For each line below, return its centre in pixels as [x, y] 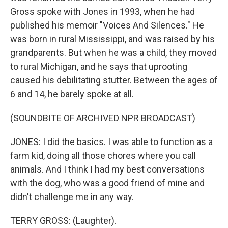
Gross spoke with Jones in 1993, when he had [103, 11]
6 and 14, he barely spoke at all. [72, 94]
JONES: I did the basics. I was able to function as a [111, 142]
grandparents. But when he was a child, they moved [113, 53]
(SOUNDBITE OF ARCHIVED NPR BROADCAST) [103, 118]
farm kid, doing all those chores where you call [103, 155]
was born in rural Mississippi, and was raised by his [112, 39]
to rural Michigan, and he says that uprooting [99, 66]
